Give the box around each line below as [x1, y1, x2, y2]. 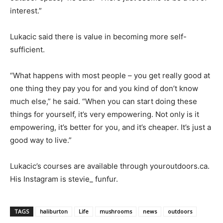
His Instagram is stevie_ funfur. [10, 174, 118, 184]
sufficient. [10, 45, 45, 55]
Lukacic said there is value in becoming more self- [10, 32, 187, 42]
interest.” [10, 6, 42, 16]
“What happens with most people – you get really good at [10, 71, 210, 81]
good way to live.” [10, 135, 72, 145]
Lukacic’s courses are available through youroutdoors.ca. [10, 161, 210, 171]
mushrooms [100, 208, 132, 216]
